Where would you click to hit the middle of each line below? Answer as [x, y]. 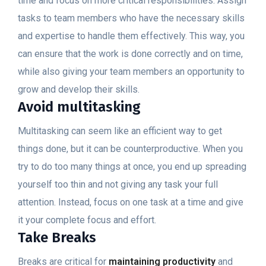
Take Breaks [57, 237]
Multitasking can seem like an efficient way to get [120, 131]
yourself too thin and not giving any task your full [118, 184]
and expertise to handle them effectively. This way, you [131, 36]
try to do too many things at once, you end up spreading [132, 167]
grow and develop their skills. [79, 89]
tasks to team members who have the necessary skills [131, 18]
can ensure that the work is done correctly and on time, [130, 54]
